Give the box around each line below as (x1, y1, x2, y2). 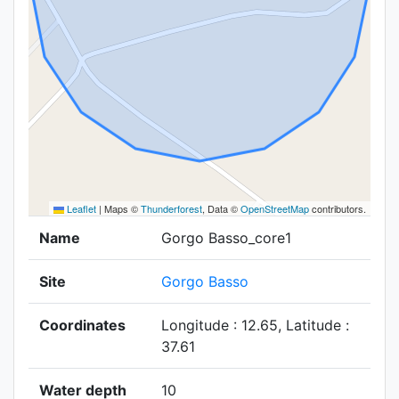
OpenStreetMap (240, 201, 309, 216)
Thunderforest (141, 201, 202, 216)
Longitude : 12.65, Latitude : (161, 316, 349, 334)
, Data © (202, 201, 240, 216)
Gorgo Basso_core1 (161, 229, 291, 247)
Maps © (102, 201, 141, 216)
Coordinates (39, 316, 126, 334)
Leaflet (64, 201, 96, 216)
